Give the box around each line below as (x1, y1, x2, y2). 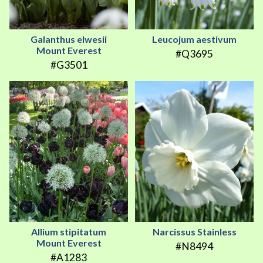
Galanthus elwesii (31, 33, 107, 45)
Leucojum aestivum (152, 33, 237, 45)
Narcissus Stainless (152, 226, 237, 238)
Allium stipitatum (31, 226, 106, 238)
